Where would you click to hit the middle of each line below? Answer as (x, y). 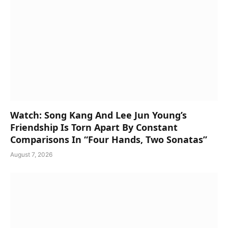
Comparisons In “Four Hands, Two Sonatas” (109, 139)
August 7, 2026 (31, 154)
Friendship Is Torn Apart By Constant (94, 127)
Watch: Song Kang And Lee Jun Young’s (98, 115)
